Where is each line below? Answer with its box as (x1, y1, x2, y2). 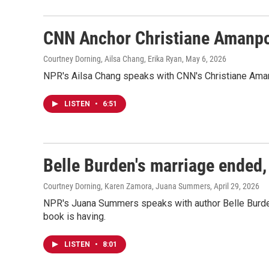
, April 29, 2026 (210, 181, 259, 191)
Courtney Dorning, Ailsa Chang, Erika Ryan (43, 54, 182, 64)
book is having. (43, 211, 106, 222)
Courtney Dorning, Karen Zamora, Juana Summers (43, 181, 210, 191)
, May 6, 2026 (182, 54, 226, 64)
